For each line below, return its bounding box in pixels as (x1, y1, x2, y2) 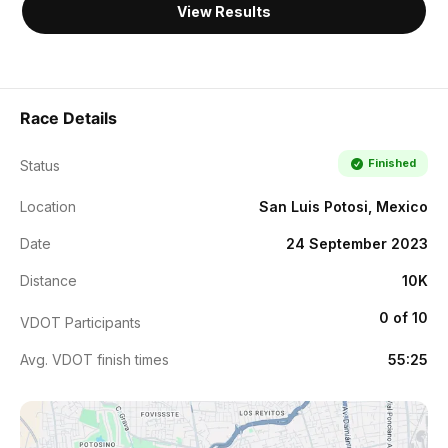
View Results (177, 3, 271, 20)
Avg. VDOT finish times (20, 351, 169, 368)
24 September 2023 (286, 235, 428, 252)
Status (20, 157, 60, 174)
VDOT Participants (20, 314, 141, 331)
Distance (20, 272, 77, 289)
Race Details (20, 108, 117, 128)
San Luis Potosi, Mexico (259, 198, 428, 215)
